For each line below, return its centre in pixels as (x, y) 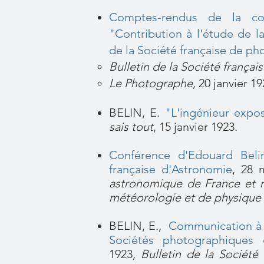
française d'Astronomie (171, 169)
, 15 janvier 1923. (197, 127)
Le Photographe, (152, 83)
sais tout (131, 127)
